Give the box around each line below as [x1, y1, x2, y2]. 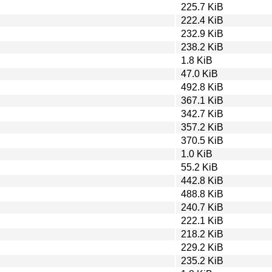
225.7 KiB [181, 1, 223, 12]
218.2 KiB [181, 228, 223, 239]
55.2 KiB [181, 161, 218, 172]
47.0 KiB [181, 68, 218, 79]
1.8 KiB [181, 55, 212, 66]
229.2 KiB [181, 242, 223, 253]
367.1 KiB [181, 95, 223, 106]
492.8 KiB [181, 81, 223, 92]
